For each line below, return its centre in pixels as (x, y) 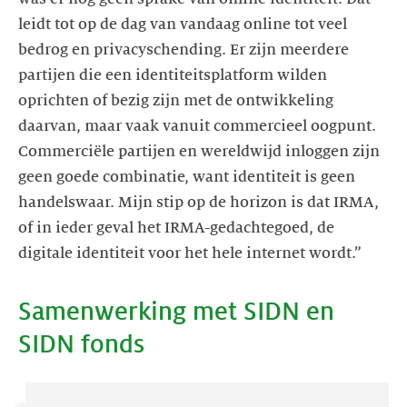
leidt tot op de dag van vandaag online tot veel (183, 24)
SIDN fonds (81, 344)
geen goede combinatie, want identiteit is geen (187, 177)
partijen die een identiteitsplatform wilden (173, 75)
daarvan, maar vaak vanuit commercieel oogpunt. (197, 126)
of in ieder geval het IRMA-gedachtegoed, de (176, 228)
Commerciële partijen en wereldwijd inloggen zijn (199, 151)
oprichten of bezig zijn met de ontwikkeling (176, 100)
